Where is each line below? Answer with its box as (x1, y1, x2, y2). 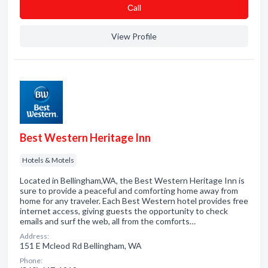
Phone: (20, 256, 42, 265)
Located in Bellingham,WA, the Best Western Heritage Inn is (20, 175, 245, 185)
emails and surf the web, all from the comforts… (20, 216, 196, 226)
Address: (20, 232, 49, 240)
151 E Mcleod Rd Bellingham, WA (20, 240, 142, 251)
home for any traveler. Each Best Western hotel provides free (20, 196, 248, 206)
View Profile (111, 31, 157, 41)
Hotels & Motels (22, 156, 74, 165)
